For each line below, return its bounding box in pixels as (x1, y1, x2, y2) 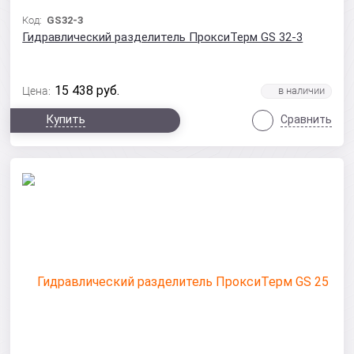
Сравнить (280, 113, 332, 126)
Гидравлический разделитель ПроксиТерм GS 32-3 (22, 30, 303, 44)
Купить (46, 112, 86, 126)
